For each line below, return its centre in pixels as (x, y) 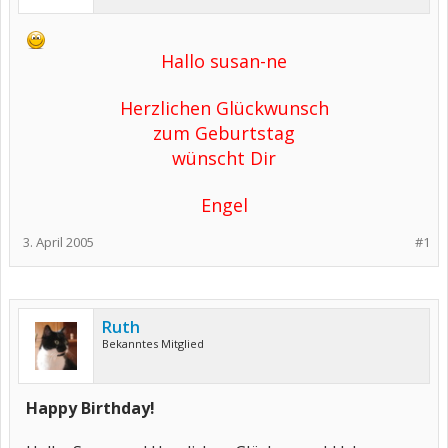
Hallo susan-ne (224, 61)
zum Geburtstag (224, 133)
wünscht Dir (224, 158)
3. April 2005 (58, 242)
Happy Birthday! (90, 408)
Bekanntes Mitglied (153, 343)
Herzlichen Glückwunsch (224, 108)
